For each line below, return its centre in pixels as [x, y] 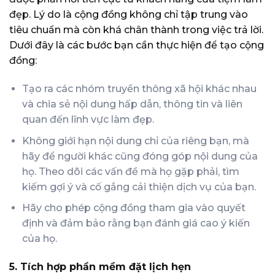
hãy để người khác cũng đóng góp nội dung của [140, 156]
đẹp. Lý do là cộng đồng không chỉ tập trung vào [129, 15]
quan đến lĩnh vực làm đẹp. [88, 119]
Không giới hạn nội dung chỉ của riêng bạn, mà [135, 141]
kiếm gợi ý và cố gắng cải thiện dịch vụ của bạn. [139, 187]
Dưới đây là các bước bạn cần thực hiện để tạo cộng [137, 45]
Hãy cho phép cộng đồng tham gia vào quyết [134, 208]
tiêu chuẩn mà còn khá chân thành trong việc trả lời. [136, 30]
